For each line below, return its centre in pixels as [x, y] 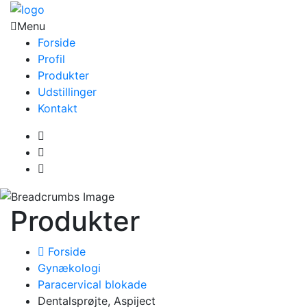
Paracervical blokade [92, 285]
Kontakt [58, 108]
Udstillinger [67, 91]
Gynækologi [69, 268]
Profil [51, 59]
